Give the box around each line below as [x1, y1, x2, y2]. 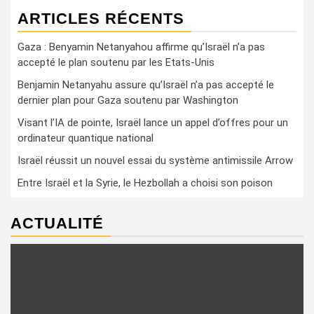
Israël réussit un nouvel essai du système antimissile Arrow [18, 153, 293, 167]
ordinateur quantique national [18, 131, 153, 144]
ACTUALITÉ [11, 214, 104, 232]
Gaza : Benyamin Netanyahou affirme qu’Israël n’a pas [18, 40, 265, 53]
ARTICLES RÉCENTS [18, 9, 184, 27]
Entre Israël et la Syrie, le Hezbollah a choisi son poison [18, 176, 273, 189]
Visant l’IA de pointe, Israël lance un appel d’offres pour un [18, 116, 288, 129]
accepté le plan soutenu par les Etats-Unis [18, 55, 214, 69]
